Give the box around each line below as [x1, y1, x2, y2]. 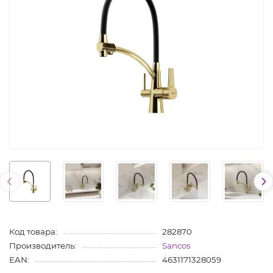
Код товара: [9, 227, 57, 237]
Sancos [161, 241, 191, 251]
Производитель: [9, 241, 76, 251]
